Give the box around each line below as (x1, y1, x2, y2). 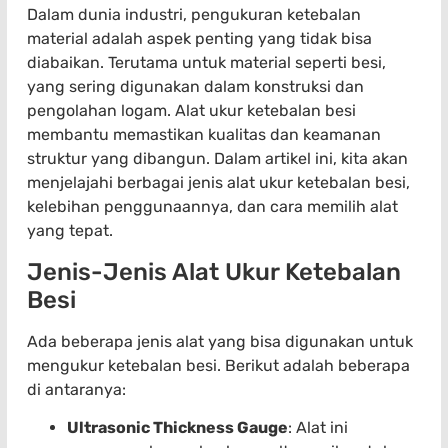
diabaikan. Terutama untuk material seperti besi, (27, 53, 386, 73)
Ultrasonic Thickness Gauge (67, 417, 288, 437)
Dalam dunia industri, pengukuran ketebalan (27, 5, 361, 25)
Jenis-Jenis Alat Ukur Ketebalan (27, 257, 401, 286)
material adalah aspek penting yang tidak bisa (27, 29, 372, 49)
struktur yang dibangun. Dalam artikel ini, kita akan (27, 149, 408, 169)
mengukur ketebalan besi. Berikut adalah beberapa (27, 355, 410, 375)
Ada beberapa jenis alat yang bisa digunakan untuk (27, 331, 413, 351)
